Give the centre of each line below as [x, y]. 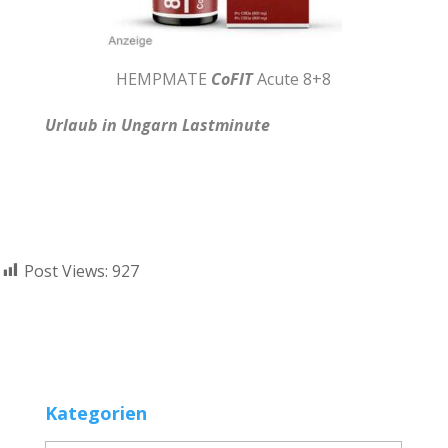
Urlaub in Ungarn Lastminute [157, 124]
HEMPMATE [164, 78]
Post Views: [66, 270]
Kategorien [95, 412]
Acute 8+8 [292, 78]
